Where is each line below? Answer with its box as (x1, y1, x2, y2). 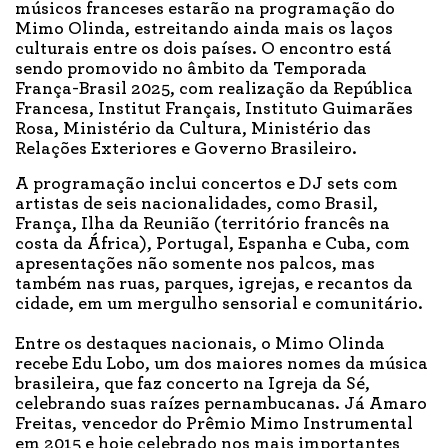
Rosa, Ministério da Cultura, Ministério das (15, 119, 371, 138)
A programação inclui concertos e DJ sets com (15, 174, 398, 193)
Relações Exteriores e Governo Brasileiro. (15, 139, 357, 158)
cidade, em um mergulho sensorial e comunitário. (15, 294, 423, 313)
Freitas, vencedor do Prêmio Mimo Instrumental (15, 414, 413, 433)
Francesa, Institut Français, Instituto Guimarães (15, 99, 413, 118)
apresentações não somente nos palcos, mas (15, 254, 375, 273)
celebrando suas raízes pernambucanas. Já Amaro (15, 394, 427, 413)
